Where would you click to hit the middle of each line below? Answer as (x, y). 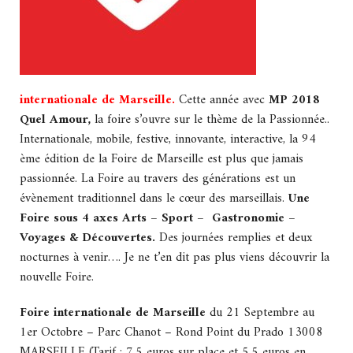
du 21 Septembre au (262, 313)
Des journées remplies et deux (236, 238)
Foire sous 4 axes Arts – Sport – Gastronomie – (158, 218)
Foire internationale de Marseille (115, 313)
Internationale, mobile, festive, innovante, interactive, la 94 (168, 139)
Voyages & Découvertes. (89, 238)
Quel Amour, (55, 120)
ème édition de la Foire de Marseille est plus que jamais (162, 159)
